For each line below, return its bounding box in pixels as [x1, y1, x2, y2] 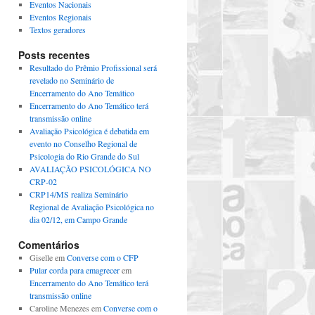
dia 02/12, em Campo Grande [29, 214, 127, 225]
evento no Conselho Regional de [29, 138, 137, 149]
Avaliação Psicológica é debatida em [29, 125, 149, 136]
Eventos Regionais [29, 11, 91, 22]
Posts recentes [18, 48, 90, 62]
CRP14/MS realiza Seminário [29, 188, 128, 200]
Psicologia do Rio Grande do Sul [29, 150, 139, 162]
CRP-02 [29, 176, 57, 187]
